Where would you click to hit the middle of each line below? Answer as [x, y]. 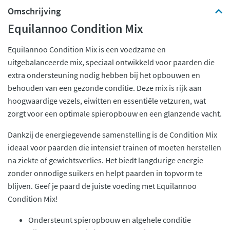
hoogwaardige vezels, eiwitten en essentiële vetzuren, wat [107, 101]
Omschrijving [34, 11]
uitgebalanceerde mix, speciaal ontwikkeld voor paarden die [111, 62]
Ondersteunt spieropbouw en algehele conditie [110, 220]
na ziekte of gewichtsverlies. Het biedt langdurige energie [106, 160]
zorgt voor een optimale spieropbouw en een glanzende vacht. [115, 113]
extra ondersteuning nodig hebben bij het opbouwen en [104, 75]
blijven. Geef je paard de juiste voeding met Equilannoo [102, 186]
